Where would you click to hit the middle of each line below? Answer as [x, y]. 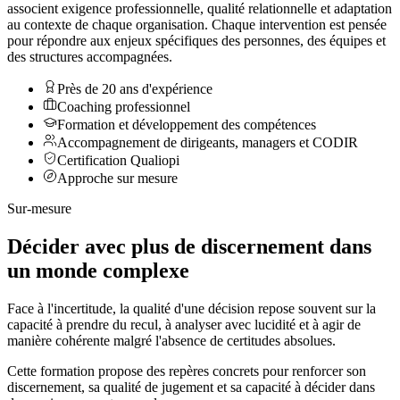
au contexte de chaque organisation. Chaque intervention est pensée [197, 24]
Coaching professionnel [124, 106]
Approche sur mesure [117, 178]
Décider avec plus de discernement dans [189, 246]
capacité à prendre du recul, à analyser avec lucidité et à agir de [184, 324]
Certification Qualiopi [118, 160]
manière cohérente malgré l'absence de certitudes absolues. [171, 340]
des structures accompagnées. [90, 56]
